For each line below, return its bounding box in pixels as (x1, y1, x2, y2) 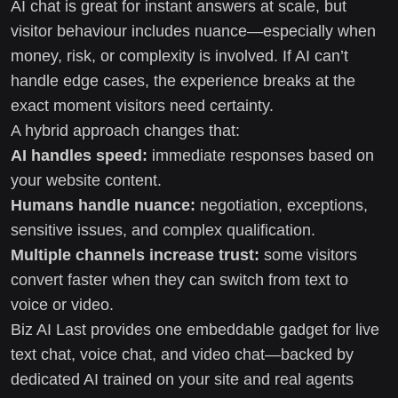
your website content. (11, 171, 162, 189)
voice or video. (11, 295, 114, 314)
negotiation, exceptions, (195, 195, 368, 214)
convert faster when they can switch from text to (11, 270, 348, 289)
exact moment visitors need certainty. (11, 96, 274, 115)
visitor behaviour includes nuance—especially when (11, 21, 376, 40)
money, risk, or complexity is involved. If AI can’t (11, 46, 348, 65)
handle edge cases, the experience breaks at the (11, 71, 355, 90)
